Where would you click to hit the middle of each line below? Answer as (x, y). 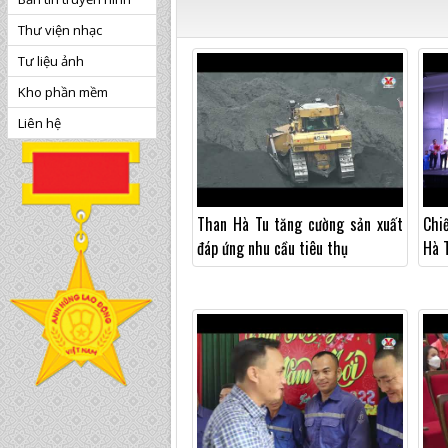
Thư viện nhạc (60, 30)
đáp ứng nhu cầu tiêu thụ (272, 248)
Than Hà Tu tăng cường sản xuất (300, 224)
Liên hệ (39, 123)
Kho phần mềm (63, 92)
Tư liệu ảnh (51, 61)
